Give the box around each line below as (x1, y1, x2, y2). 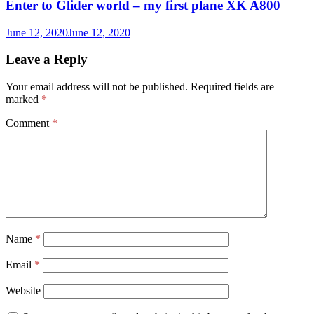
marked (6, 93, 41, 105)
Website (6, 285, 41, 296)
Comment (6, 117, 52, 129)
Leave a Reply (6, 52, 88, 67)
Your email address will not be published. (6, 81, 188, 93)
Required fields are (191, 81, 274, 93)
